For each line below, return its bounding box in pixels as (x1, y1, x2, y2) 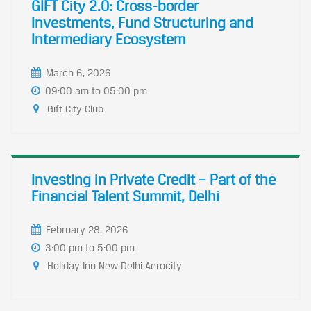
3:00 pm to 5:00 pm (45, 242, 135, 253)
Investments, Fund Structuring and (31, 14, 253, 31)
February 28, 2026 (46, 224, 128, 235)
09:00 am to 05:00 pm (45, 85, 147, 96)
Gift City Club (47, 103, 103, 115)
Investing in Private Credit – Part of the (31, 171, 276, 188)
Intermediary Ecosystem (31, 31, 185, 48)
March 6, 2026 (46, 67, 111, 78)
